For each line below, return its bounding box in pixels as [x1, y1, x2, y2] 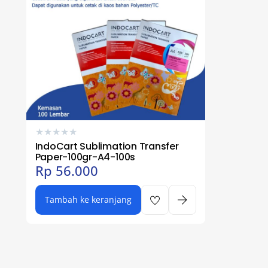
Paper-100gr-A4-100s [35, 150, 136, 164]
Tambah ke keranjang [44, 194, 132, 206]
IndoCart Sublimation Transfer [35, 139, 179, 153]
